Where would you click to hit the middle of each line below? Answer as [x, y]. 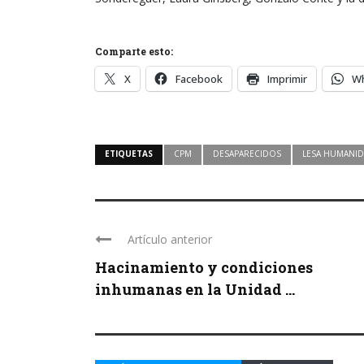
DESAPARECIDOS [247, 153]
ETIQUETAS [129, 153]
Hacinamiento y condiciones [204, 267]
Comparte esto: [134, 51]
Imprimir [287, 78]
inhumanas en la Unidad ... [195, 289]
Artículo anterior [170, 239]
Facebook [199, 78]
